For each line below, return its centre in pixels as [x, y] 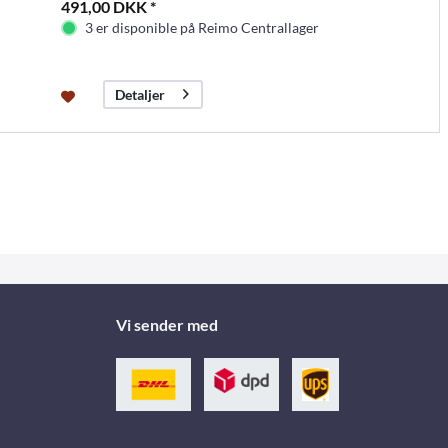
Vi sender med [166, 325]
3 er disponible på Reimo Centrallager [201, 27]
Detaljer [139, 95]
